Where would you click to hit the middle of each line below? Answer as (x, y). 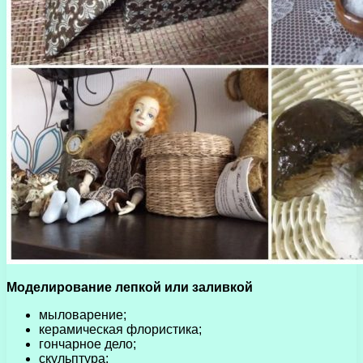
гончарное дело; (88, 344)
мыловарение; (83, 314)
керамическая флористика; (120, 329)
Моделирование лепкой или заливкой (130, 287)
